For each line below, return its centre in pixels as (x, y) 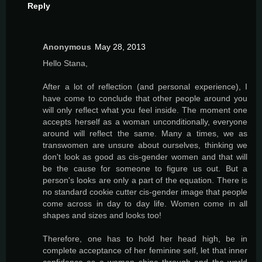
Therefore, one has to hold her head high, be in (145, 238)
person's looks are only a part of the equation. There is (145, 180)
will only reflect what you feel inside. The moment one (145, 110)
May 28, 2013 (120, 46)
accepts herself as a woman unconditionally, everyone (145, 121)
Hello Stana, (65, 63)
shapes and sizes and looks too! (102, 215)
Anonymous (67, 46)
